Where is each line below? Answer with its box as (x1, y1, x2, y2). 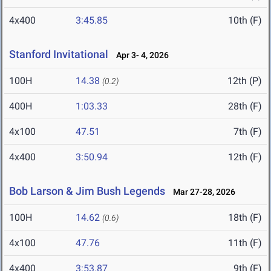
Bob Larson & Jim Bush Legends (9, 184, 165, 198)
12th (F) (228, 151, 262, 163)
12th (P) (227, 75, 262, 87)
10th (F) (228, 15, 262, 27)
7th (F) (233, 126, 262, 138)
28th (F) (228, 100, 262, 113)
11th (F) (228, 237, 262, 249)
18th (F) (228, 212, 262, 224)
